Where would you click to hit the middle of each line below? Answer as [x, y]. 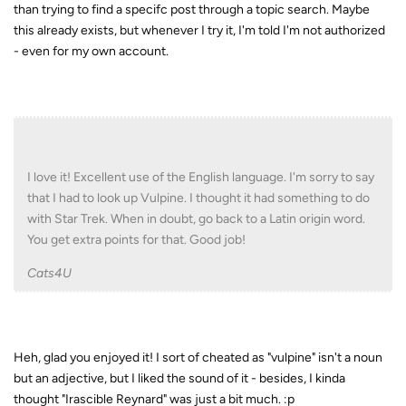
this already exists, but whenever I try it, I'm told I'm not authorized [199, 31]
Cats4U [49, 274]
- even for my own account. [91, 52]
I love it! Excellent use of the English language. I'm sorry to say [201, 178]
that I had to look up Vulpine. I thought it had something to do [198, 198]
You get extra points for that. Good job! [136, 240]
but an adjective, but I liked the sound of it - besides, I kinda [179, 379]
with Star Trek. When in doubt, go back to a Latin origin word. [196, 219]
